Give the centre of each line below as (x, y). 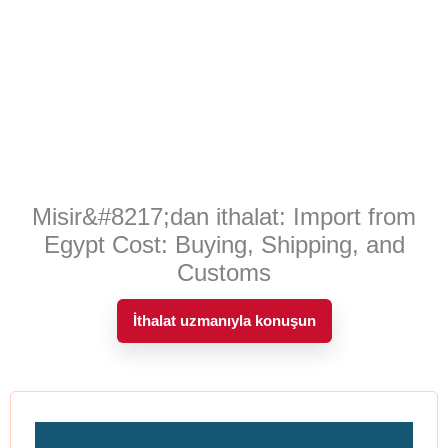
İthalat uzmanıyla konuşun (224, 321)
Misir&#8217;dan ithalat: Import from (224, 217)
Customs (224, 273)
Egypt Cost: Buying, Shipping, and (224, 245)
